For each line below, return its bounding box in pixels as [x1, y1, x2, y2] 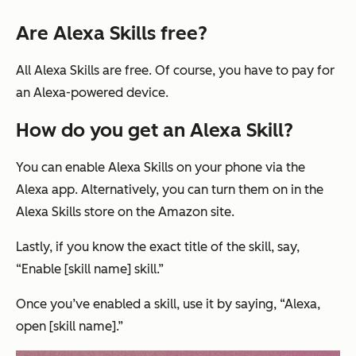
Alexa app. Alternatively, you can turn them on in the [16, 182, 323, 198]
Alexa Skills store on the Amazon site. [16, 204, 234, 220]
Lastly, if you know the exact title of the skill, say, [16, 239, 300, 255]
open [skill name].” [16, 319, 123, 335]
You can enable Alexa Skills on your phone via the [16, 160, 305, 176]
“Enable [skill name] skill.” [16, 261, 164, 277]
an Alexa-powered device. [16, 85, 168, 101]
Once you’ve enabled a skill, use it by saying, [16, 296, 280, 312]
